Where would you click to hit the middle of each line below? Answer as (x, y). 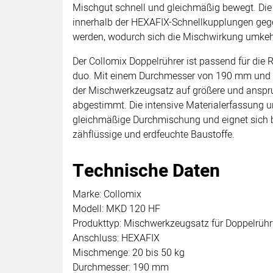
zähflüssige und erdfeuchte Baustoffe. (154, 134)
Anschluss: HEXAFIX (116, 238)
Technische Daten (146, 171)
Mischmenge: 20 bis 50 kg (129, 253)
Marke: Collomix (107, 194)
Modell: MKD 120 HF (116, 209)
